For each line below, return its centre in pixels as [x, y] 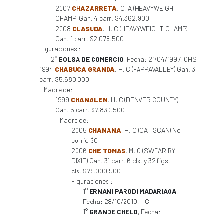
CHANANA [105, 130]
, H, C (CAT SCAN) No [151, 130]
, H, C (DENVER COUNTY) [143, 100]
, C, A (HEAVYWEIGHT [147, 8]
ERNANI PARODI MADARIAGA [133, 191]
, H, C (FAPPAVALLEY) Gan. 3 [155, 69]
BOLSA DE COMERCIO [91, 59]
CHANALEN [89, 100]
